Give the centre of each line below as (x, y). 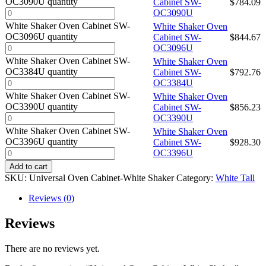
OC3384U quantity (42, 71)
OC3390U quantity (42, 106)
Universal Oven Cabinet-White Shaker (102, 178)
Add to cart (28, 166)
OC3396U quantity (42, 141)
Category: (196, 178)
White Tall (235, 178)
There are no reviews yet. (52, 248)
